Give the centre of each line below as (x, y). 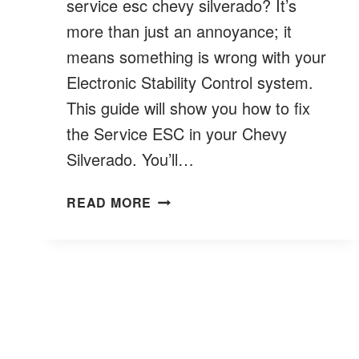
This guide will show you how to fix (188, 107)
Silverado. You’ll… (130, 159)
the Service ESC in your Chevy (177, 133)
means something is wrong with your (196, 56)
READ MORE (109, 202)
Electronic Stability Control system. (190, 82)
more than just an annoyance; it (179, 30)
